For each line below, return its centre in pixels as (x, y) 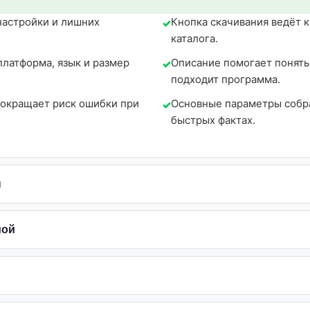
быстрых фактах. (213, 120)
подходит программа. (226, 79)
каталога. (194, 38)
